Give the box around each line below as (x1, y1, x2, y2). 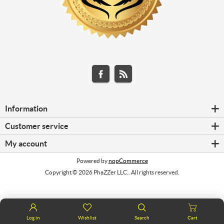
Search (134, 215, 149, 220)
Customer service (4, 121, 68, 131)
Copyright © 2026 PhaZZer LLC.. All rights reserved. (44, 169, 179, 176)
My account (4, 139, 47, 148)
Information (4, 104, 47, 113)
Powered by (76, 157, 108, 164)
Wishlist (78, 215, 96, 220)
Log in (26, 215, 40, 220)
